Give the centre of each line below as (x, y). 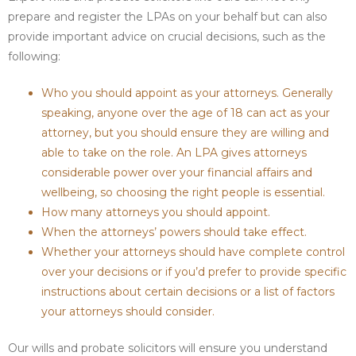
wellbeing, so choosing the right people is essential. (183, 192)
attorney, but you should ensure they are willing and (185, 132)
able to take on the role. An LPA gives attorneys (174, 152)
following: (34, 56)
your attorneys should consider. (128, 311)
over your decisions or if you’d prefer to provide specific (194, 271)
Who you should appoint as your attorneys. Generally (187, 93)
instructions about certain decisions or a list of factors (188, 291)
